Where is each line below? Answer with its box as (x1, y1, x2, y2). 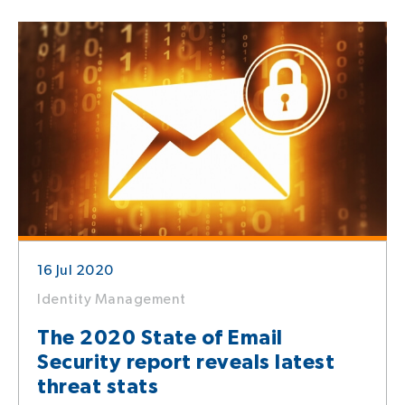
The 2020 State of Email (37, 325, 283, 352)
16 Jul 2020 (37, 262, 114, 280)
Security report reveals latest (37, 350, 334, 376)
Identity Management (37, 291, 186, 309)
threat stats (37, 374, 158, 400)
